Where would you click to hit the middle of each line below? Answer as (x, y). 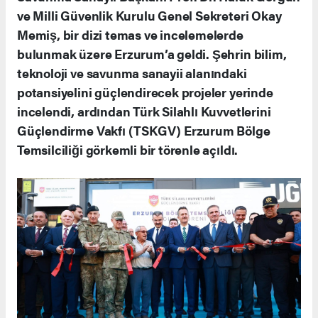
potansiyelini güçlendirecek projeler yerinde (145, 92)
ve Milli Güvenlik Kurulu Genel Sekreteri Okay (149, 16)
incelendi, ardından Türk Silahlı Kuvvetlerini (144, 111)
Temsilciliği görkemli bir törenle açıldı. (128, 150)
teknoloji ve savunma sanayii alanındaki (132, 73)
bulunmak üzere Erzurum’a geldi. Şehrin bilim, (152, 54)
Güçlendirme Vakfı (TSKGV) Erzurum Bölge (144, 131)
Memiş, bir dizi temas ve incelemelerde (130, 35)
